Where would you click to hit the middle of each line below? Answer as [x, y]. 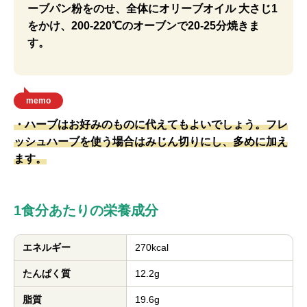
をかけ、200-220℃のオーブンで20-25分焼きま [144, 26]
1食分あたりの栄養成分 [86, 210]
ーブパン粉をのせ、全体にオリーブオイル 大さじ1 [152, 9]
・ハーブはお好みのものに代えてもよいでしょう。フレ [151, 124]
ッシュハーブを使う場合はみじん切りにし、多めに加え [151, 142]
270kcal [152, 247]
